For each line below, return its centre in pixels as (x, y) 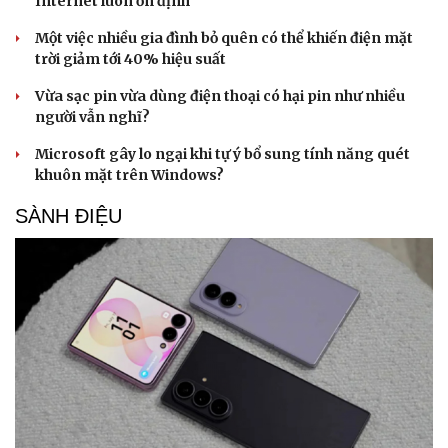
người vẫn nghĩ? (92, 116)
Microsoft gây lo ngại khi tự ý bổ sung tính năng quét (222, 153)
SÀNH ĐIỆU (68, 215)
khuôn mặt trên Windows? (129, 174)
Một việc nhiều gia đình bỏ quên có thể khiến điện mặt (224, 37)
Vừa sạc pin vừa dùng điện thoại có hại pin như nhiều (220, 95)
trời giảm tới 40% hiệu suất (130, 58)
